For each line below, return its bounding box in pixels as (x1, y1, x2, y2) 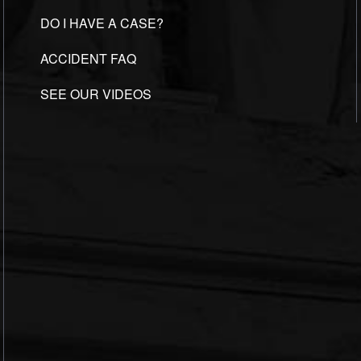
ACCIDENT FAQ (40, 49, 136, 68)
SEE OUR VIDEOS (40, 85, 151, 104)
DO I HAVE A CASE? (40, 14, 164, 33)
